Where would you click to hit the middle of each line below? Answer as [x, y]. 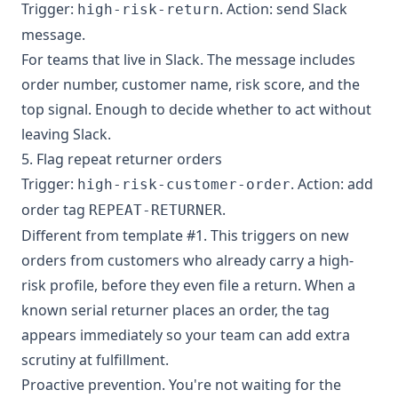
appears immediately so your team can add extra [186, 335]
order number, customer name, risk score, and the [191, 84]
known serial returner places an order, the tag [175, 310]
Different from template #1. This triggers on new [185, 235]
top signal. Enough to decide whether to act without [196, 109]
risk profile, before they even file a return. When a [188, 285]
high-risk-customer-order [184, 184]
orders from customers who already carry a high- [187, 260]
